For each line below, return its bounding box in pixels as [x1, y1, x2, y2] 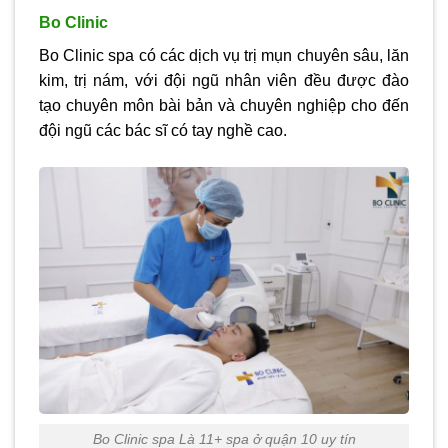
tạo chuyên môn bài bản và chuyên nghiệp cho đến [39, 96, 409, 114]
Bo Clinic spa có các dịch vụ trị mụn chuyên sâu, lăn [39, 46, 409, 64]
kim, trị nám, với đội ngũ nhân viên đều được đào [39, 71, 409, 89]
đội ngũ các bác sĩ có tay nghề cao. [39, 121, 287, 139]
